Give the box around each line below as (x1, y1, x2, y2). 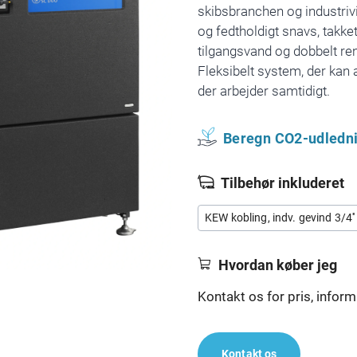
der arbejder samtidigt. (198, 83, 330, 99)
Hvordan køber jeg (218, 257, 337, 273)
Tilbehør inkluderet (221, 175, 344, 191)
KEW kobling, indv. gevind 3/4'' (205, 211, 355, 224)
